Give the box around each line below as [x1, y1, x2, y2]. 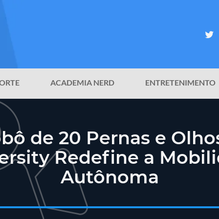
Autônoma [60, 166, 159, 188]
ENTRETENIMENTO [145, 78, 216, 88]
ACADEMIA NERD [50, 78, 114, 88]
